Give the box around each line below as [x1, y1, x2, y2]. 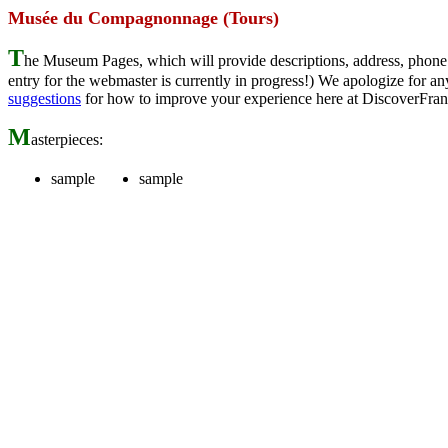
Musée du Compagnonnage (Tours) [8, 8, 279, 28]
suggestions [8, 90, 81, 107]
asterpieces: [31, 131, 103, 148]
